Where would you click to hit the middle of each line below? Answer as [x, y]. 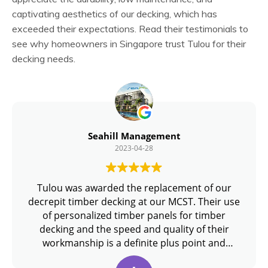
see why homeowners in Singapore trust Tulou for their [129, 44]
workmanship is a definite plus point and [134, 243]
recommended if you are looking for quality [134, 257]
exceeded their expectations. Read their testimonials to [130, 29]
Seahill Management [134, 136]
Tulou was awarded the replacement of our [134, 188]
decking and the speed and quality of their [134, 229]
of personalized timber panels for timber [134, 216]
